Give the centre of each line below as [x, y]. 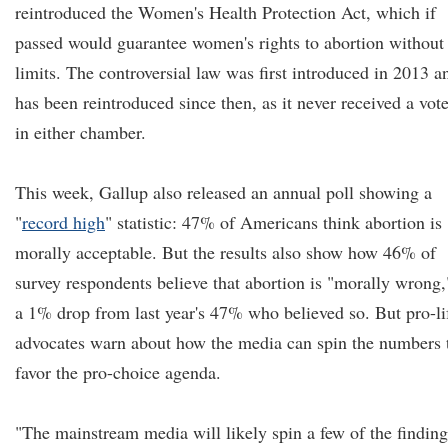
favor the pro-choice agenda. [118, 372]
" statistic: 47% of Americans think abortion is [273, 222]
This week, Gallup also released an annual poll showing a [223, 192]
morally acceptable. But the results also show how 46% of [225, 252]
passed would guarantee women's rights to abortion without [229, 42]
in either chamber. [80, 132]
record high [63, 222]
